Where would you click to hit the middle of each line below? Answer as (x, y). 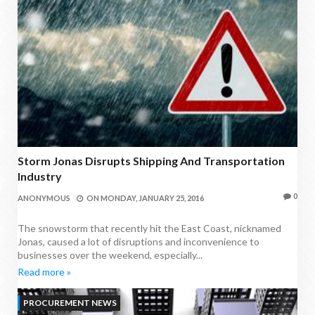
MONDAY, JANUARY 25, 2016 (152, 198)
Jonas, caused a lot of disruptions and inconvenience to (139, 242)
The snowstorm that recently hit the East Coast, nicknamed (149, 229)
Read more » (44, 272)
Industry (40, 176)
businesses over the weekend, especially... (110, 255)
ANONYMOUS (44, 198)
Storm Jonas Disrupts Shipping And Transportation (151, 161)
